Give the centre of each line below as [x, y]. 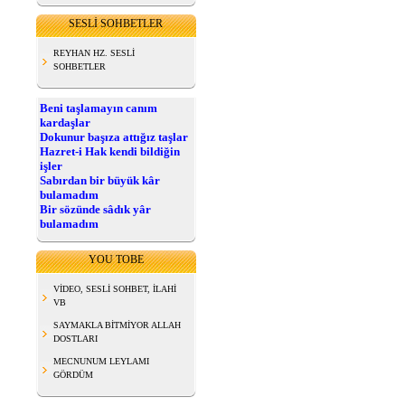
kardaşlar [65, 122]
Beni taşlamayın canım [99, 108]
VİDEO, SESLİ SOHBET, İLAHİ [115, 289]
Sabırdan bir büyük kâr [100, 180]
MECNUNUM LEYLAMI [101, 361]
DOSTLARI [75, 339]
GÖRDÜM [73, 375]
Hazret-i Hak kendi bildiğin [110, 151]
